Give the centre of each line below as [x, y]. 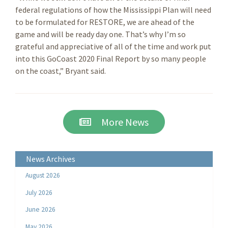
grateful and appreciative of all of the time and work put [113, 46]
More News [120, 122]
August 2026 [43, 176]
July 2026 [39, 192]
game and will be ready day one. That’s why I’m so [101, 34]
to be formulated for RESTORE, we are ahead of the [105, 22]
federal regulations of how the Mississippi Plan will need [113, 9]
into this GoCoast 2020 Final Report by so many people [111, 58]
